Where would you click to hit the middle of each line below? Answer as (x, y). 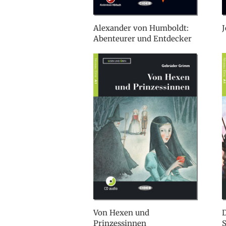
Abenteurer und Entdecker (143, 39)
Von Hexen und (121, 213)
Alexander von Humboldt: (141, 28)
